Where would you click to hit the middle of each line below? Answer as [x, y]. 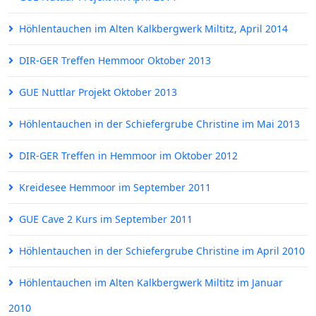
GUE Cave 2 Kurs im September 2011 [106, 219]
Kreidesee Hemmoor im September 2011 [115, 188]
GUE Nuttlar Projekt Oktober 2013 [98, 92]
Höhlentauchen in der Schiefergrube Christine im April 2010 [162, 251]
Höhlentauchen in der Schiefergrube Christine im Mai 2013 [159, 124]
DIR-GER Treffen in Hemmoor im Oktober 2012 [128, 156]
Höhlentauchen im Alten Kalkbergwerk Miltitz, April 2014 [153, 29]
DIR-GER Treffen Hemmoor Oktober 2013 [115, 61]
